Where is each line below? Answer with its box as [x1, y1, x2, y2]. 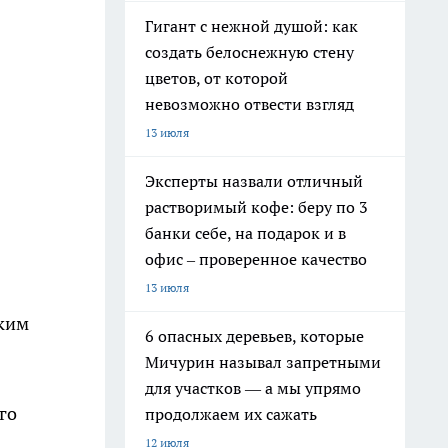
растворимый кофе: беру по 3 [145, 197, 368, 217]
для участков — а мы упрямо [145, 378, 361, 398]
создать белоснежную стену [145, 42, 354, 62]
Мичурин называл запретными [145, 352, 381, 372]
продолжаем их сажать [145, 404, 317, 424]
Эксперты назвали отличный [145, 171, 363, 191]
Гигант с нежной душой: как [145, 16, 358, 36]
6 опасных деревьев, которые [145, 326, 364, 346]
